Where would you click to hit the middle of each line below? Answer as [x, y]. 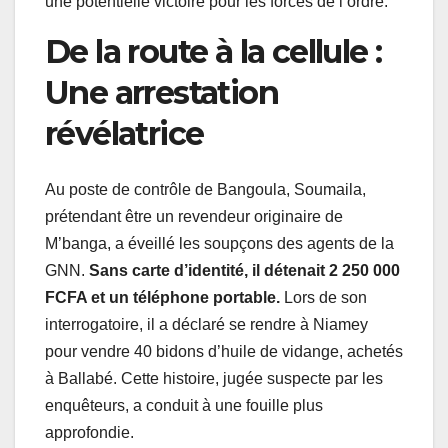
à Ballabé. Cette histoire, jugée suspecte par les [214, 379]
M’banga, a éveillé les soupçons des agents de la [219, 244]
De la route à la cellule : [213, 51]
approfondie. [89, 433]
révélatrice [124, 133]
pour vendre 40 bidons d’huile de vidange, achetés [224, 352]
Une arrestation [161, 92]
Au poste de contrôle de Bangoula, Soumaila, [205, 190]
